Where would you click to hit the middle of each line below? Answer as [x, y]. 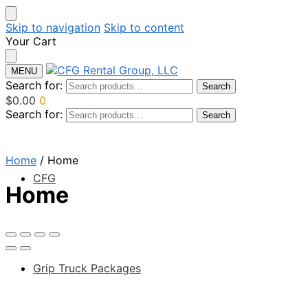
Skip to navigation [53, 27]
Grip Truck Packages [87, 268]
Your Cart [31, 41]
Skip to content [144, 27]
